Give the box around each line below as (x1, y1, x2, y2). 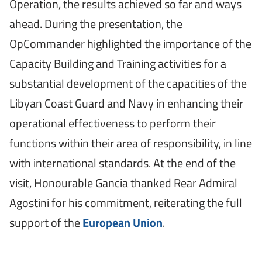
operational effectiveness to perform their (9, 113, 216, 132)
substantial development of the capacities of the (9, 74, 247, 92)
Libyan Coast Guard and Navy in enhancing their (9, 94, 243, 112)
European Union (82, 213, 163, 232)
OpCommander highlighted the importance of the (9, 34, 251, 53)
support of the (9, 213, 82, 232)
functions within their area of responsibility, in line (9, 133, 252, 152)
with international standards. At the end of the (9, 153, 236, 172)
